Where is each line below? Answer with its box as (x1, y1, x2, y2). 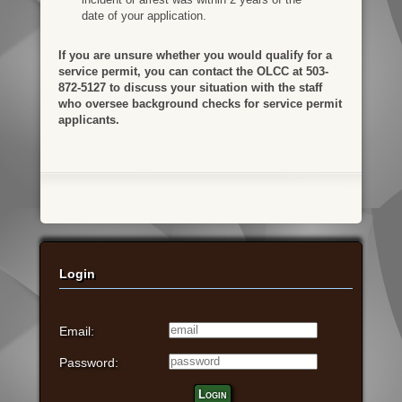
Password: (58, 354, 118, 370)
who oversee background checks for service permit (57, 96, 342, 110)
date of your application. (81, 8, 206, 22)
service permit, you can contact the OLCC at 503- (57, 64, 328, 78)
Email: (58, 323, 94, 338)
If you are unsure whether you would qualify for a (57, 48, 332, 62)
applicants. (57, 112, 119, 127)
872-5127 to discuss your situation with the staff (57, 80, 322, 94)
